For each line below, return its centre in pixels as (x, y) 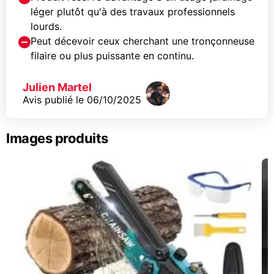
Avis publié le (53, 100)
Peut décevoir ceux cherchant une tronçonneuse (143, 41)
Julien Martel (57, 87)
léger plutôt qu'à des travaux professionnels (133, 12)
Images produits (57, 138)
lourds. (46, 26)
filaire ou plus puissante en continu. (112, 56)
